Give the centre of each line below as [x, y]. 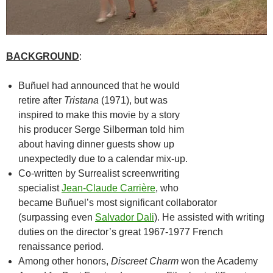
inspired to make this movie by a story [99, 115]
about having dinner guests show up [96, 144]
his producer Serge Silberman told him [101, 129]
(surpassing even [57, 217]
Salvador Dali [125, 217]
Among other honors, [65, 261]
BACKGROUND [43, 56]
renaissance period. [61, 246]
